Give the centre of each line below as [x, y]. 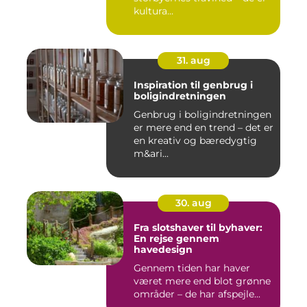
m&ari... [151, 154]
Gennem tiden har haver [192, 268]
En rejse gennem [176, 239]
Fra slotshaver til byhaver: [198, 228]
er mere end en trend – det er [204, 128]
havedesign [163, 250]
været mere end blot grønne [202, 281]
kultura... [153, 11]
